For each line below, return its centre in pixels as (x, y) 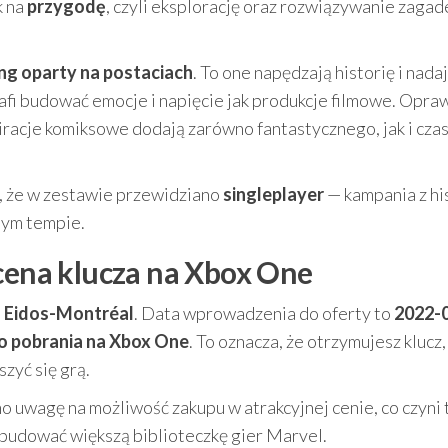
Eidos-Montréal (69, 313)
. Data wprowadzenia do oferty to (264, 313)
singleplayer (273, 194)
